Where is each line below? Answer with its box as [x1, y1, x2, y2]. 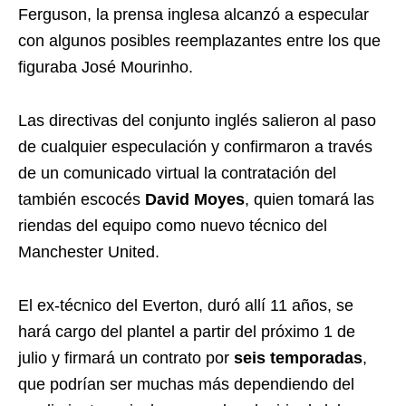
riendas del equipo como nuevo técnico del [18, 217, 327, 235]
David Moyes [145, 190, 245, 208]
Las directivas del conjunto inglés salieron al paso [18, 111, 376, 130]
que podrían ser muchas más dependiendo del [18, 375, 354, 393]
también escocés [18, 190, 145, 208]
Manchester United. [18, 243, 159, 261]
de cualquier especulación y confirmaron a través [18, 138, 372, 156]
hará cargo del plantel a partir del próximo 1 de [18, 323, 355, 341]
